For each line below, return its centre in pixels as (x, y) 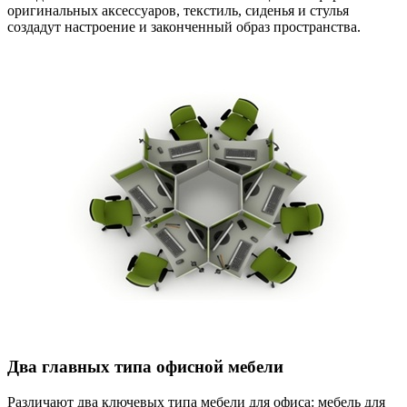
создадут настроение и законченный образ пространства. (184, 26)
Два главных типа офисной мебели (145, 367)
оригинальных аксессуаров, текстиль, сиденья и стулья (178, 10)
